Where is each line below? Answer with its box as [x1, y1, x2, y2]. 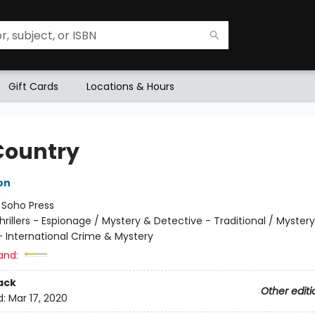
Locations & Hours [86, 79, 174, 94]
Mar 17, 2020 [8, 291, 67, 306]
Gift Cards [8, 79, 58, 94]
